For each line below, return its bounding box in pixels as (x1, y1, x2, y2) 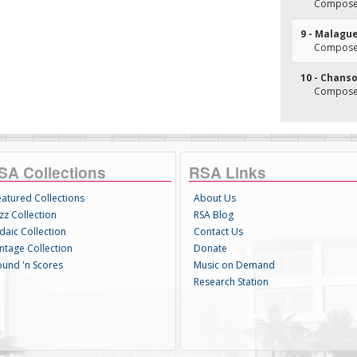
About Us (193, 191, 236, 205)
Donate (193, 241, 227, 255)
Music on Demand (193, 258, 275, 272)
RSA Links (188, 161, 266, 183)
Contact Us (193, 225, 243, 238)
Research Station (193, 275, 269, 288)
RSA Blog (193, 208, 233, 222)
